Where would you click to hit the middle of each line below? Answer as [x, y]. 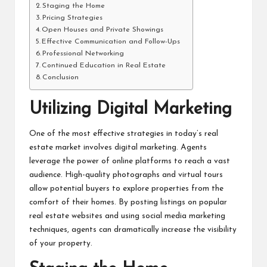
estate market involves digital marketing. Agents [118, 148]
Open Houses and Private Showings [103, 30]
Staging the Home [74, 6]
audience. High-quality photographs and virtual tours [126, 175]
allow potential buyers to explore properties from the [126, 189]
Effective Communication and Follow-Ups [111, 42]
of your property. [61, 244]
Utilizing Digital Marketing [131, 110]
